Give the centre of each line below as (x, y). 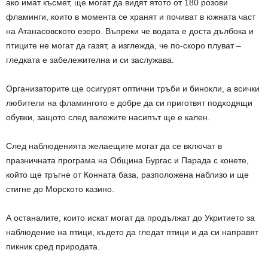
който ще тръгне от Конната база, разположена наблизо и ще (127, 175)
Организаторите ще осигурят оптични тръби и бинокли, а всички (133, 89)
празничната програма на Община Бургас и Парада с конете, (127, 161)
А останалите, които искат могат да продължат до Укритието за (130, 218)
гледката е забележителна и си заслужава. (90, 60)
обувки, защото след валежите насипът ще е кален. (108, 118)
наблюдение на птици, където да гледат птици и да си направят (132, 232)
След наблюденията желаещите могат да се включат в (114, 146)
